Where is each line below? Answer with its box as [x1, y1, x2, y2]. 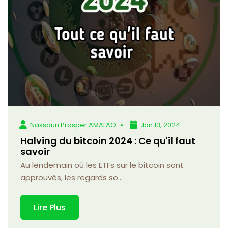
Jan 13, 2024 [140, 120, 181, 130]
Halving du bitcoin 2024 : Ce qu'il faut [20, 134, 195, 147]
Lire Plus [34, 201, 66, 213]
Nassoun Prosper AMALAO [30, 120, 117, 130]
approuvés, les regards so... [20, 172, 123, 183]
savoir [20, 145, 50, 158]
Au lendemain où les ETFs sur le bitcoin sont [20, 159, 184, 170]
